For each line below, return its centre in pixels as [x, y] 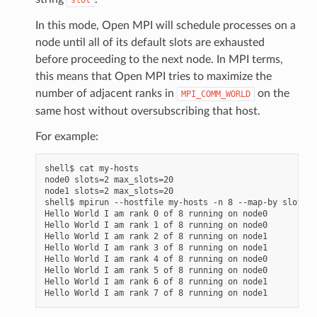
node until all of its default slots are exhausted [150, 42]
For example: [67, 136]
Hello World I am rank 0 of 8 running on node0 [156, 213]
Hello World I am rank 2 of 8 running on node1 [156, 236]
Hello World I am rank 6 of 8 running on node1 [156, 281]
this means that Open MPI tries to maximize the [153, 76]
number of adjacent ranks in [106, 93]
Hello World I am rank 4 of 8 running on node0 [156, 259]
